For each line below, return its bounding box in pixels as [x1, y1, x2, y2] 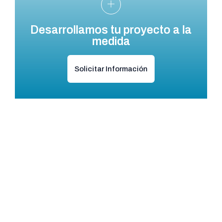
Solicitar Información [74, 65, 148, 73]
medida [92, 35, 130, 48]
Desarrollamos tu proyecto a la [30, 24, 192, 37]
